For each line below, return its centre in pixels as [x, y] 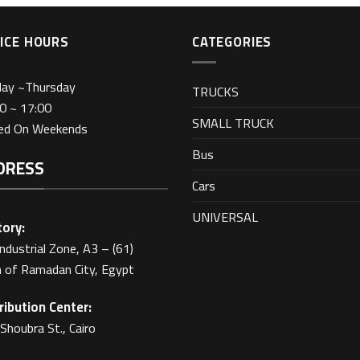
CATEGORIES [232, 41]
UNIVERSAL [225, 217]
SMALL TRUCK [233, 123]
